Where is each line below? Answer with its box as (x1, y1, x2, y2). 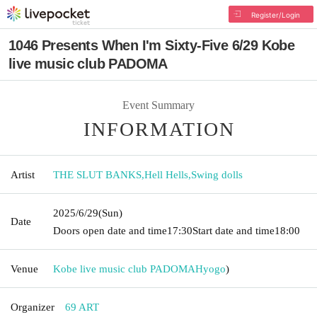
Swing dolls (191, 168, 243, 180)
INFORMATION (83, 117, 235, 140)
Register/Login (250, 11, 300, 19)
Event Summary (122, 98, 195, 111)
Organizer (11, 301, 54, 313)
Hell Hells (144, 168, 188, 180)
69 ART (65, 301, 99, 313)
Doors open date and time (53, 224, 167, 236)
